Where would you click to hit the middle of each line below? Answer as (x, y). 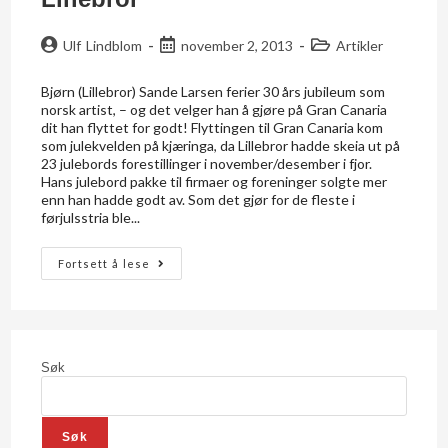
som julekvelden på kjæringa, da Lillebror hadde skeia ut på (221, 145)
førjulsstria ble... (91, 217)
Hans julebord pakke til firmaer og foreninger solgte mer (214, 181)
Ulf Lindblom (102, 45)
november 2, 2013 (236, 45)
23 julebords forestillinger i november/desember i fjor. (207, 163)
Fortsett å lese (104, 263)
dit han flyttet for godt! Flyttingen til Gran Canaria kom (212, 127)
